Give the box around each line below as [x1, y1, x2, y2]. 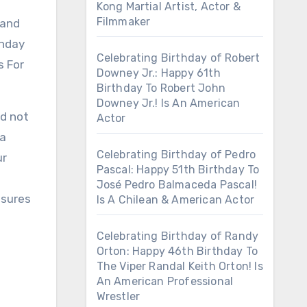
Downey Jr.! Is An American [96, 97, 241, 110]
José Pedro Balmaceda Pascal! [96, 178, 258, 191]
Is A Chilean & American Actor [96, 193, 255, 206]
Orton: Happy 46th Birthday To [96, 245, 258, 258]
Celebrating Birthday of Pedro [96, 148, 256, 161]
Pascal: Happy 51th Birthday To [96, 163, 260, 176]
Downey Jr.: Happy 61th [96, 66, 221, 79]
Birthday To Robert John [96, 82, 226, 95]
